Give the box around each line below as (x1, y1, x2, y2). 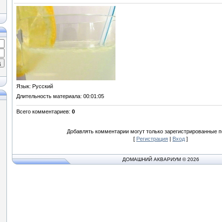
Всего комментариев (16, 109, 69, 114)
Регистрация (136, 136, 168, 142)
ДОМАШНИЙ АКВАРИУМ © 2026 (122, 157, 199, 162)
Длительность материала (16, 93, 80, 99)
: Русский (29, 83, 53, 89)
